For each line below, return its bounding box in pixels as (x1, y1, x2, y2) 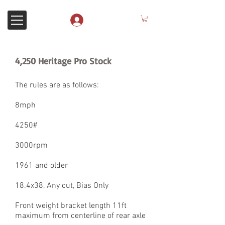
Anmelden (90, 14, 125, 26)
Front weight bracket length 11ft (15, 201, 127, 211)
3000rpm (15, 141, 48, 151)
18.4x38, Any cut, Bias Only (15, 181, 108, 191)
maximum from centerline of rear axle (15, 211, 146, 221)
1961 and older (15, 161, 68, 171)
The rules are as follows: (15, 80, 99, 91)
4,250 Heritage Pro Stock (15, 55, 111, 67)
